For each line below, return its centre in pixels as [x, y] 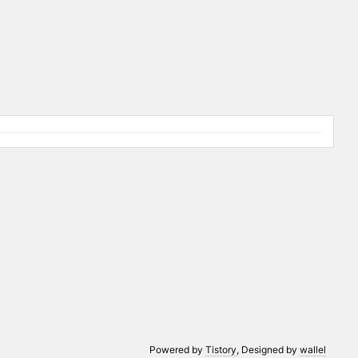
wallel [313, 350]
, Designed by [268, 350]
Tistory [221, 350]
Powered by [178, 350]
